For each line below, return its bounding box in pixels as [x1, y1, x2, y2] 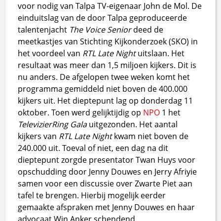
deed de [131, 24, 164, 35]
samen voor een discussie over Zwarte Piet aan [18, 178, 193, 189]
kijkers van [18, 130, 59, 142]
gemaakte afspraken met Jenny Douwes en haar [18, 201, 195, 213]
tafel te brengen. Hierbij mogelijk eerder [18, 189, 166, 201]
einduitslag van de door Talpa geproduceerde [18, 12, 187, 23]
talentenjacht [18, 24, 70, 35]
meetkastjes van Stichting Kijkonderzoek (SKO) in [18, 36, 198, 47]
